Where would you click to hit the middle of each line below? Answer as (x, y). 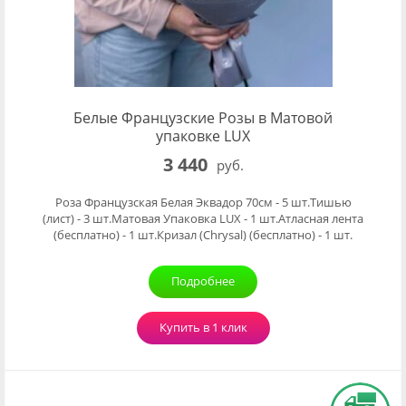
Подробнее (203, 281)
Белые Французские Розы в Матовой (203, 118)
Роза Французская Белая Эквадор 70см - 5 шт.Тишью (203, 202)
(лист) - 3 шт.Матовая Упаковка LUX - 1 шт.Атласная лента (203, 218)
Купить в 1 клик (203, 327)
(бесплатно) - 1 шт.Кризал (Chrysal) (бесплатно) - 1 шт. (203, 235)
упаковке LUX (203, 136)
